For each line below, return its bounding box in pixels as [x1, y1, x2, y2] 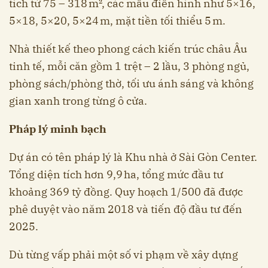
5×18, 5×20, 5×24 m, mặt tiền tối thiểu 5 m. [9, 14, 226, 28]
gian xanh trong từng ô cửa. [9, 94, 147, 108]
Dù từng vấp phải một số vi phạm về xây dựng [9, 248, 238, 262]
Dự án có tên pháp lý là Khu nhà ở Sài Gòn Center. [9, 150, 257, 165]
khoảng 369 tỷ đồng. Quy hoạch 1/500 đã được [9, 185, 243, 199]
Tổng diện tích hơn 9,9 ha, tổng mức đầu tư [9, 167, 223, 182]
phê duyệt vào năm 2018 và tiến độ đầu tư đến [9, 202, 242, 217]
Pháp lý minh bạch [9, 122, 106, 136]
